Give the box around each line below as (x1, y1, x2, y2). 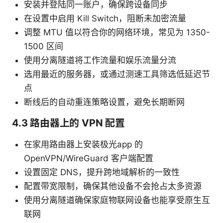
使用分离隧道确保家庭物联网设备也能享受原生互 (24, 195, 210, 206)
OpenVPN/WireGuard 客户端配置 (24, 153, 153, 164)
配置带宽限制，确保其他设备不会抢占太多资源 (24, 181, 202, 192)
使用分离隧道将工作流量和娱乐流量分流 (24, 55, 176, 66)
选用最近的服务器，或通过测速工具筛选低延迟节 (24, 69, 210, 80)
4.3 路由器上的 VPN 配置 (12, 117, 125, 129)
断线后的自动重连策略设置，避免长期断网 (24, 97, 185, 108)
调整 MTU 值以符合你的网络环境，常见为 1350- (24, 27, 210, 38)
